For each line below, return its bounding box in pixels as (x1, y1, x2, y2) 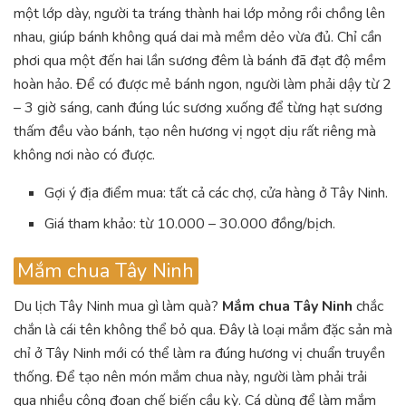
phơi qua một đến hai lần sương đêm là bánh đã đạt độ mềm (14, 51, 386, 72)
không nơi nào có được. (14, 145, 155, 166)
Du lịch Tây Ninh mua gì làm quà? (14, 296, 222, 317)
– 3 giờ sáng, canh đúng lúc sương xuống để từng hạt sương (14, 98, 382, 119)
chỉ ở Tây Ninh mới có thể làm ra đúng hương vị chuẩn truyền (14, 343, 385, 364)
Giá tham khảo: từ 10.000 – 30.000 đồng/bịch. (44, 214, 336, 235)
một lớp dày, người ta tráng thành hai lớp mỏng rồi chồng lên (14, 4, 385, 24)
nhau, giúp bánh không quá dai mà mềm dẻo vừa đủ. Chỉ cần (14, 27, 382, 48)
